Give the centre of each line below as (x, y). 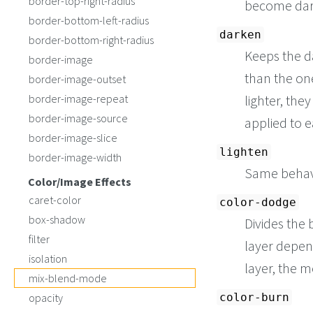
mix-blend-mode (68, 278)
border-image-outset (77, 79)
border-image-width (75, 157)
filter (39, 239)
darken (240, 35)
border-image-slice (73, 138)
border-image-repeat (78, 99)
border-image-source (78, 118)
